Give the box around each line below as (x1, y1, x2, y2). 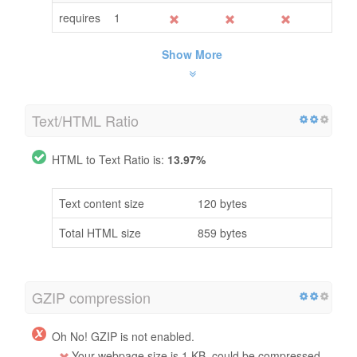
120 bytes (198, 194, 247, 211)
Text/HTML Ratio (32, 109, 139, 131)
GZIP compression (32, 286, 151, 308)
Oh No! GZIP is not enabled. (52, 328, 194, 344)
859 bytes (198, 224, 247, 241)
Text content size (59, 194, 144, 211)
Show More (162, 45, 222, 62)
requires (59, 9, 100, 25)
